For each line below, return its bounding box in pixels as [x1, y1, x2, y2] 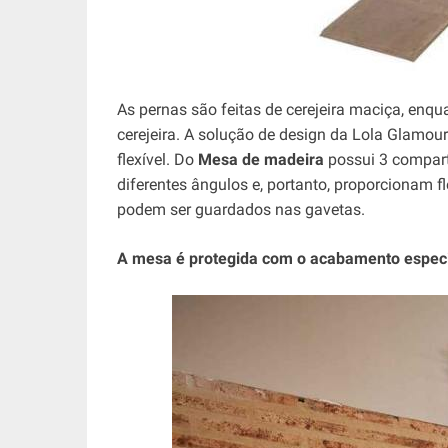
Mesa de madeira [198, 150, 324, 169]
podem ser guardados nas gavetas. [117, 200, 365, 219]
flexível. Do [117, 150, 198, 169]
